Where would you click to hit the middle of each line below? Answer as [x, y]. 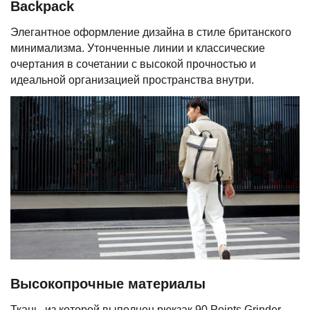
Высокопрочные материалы [108, 284]
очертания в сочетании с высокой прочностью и [133, 64]
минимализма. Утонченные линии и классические [138, 48]
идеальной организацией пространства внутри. [132, 80]
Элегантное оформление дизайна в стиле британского [151, 32]
